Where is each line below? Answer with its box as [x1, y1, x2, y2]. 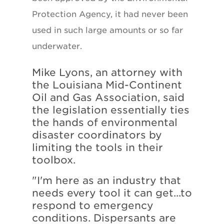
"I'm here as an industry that [32, 174, 181, 186]
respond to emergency [32, 199, 153, 211]
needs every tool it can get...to [32, 186, 192, 199]
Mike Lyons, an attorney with [32, 66, 182, 78]
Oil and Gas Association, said [32, 91, 184, 103]
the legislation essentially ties [32, 103, 189, 116]
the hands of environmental [32, 116, 177, 128]
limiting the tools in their [32, 141, 163, 153]
